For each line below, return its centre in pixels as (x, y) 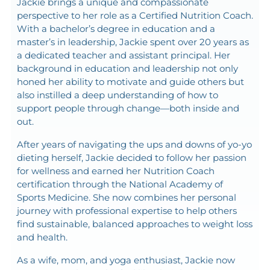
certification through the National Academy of (120, 184)
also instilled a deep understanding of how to (117, 95)
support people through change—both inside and (128, 108)
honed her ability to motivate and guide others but (130, 81)
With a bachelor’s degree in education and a (116, 28)
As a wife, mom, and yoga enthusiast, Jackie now (126, 260)
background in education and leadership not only (127, 68)
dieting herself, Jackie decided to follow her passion (131, 157)
